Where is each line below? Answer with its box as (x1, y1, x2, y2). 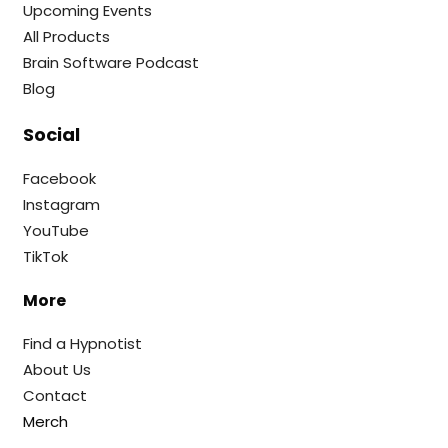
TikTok (23, 246, 69, 267)
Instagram (23, 194, 101, 215)
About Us (23, 359, 92, 380)
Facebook (23, 168, 97, 189)
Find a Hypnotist (23, 333, 143, 354)
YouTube (23, 220, 90, 241)
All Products (23, 26, 111, 47)
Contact (23, 385, 88, 406)
